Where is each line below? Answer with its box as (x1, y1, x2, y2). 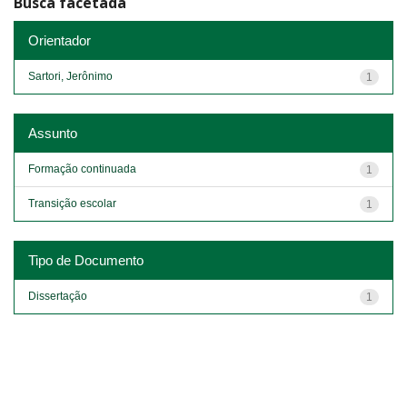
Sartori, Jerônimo (28, 69, 113, 83)
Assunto (28, 124, 77, 141)
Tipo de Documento (28, 252, 144, 268)
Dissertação (28, 289, 87, 303)
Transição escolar (28, 196, 116, 210)
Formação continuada (28, 162, 136, 175)
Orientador (28, 32, 91, 48)
